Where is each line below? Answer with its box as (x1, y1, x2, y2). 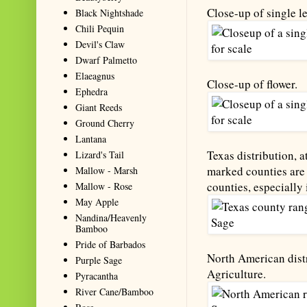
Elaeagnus (75, 69, 114, 82)
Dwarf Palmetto (75, 53, 137, 66)
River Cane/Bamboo (75, 284, 153, 298)
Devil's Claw (75, 37, 125, 51)
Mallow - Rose (75, 179, 132, 193)
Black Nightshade (75, 5, 143, 19)
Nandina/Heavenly (75, 210, 147, 224)
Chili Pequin (75, 21, 124, 35)
